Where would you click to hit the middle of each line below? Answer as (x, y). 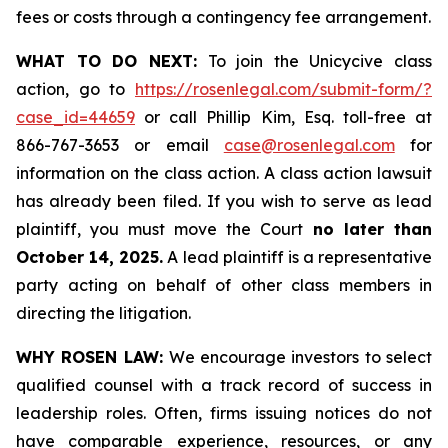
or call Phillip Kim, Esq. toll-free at (283, 117)
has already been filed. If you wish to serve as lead (224, 201)
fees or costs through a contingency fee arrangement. (223, 17)
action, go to (75, 89)
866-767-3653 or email (120, 145)
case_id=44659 (75, 117)
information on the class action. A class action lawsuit (224, 173)
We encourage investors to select (300, 357)
